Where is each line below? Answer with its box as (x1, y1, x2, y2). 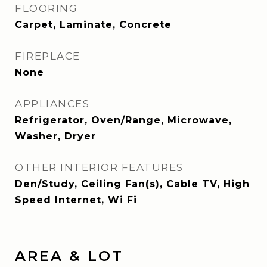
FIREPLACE (15, 50, 80, 62)
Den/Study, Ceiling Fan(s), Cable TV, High (15, 178, 250, 190)
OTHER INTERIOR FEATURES (15, 162, 184, 173)
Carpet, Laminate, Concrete (15, 19, 172, 30)
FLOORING (15, 2, 77, 14)
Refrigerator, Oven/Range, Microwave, (15, 114, 232, 126)
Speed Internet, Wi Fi (15, 194, 137, 206)
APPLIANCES (15, 98, 89, 110)
